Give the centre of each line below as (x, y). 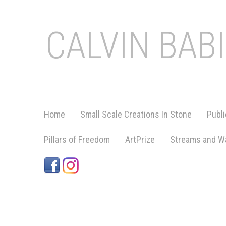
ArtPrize (140, 139)
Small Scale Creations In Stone (136, 114)
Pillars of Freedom (77, 139)
